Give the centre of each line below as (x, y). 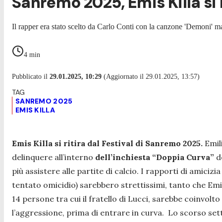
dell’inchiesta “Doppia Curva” (155, 157)
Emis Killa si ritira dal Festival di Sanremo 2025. (107, 143)
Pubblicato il (31, 76)
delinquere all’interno (54, 157)
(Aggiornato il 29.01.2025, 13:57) (151, 76)
